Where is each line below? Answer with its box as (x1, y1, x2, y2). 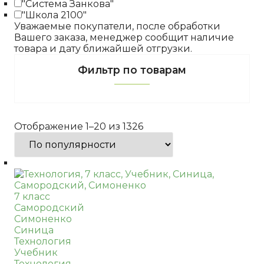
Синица (14, 225, 54, 236)
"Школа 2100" (22, 9, 87, 21)
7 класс (14, 191, 50, 202)
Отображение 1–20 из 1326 (14, 121, 143, 132)
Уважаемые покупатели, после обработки (14, 21, 220, 32)
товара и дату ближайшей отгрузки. (14, 43, 192, 54)
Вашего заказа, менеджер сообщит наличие (14, 32, 234, 43)
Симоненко (14, 213, 72, 225)
